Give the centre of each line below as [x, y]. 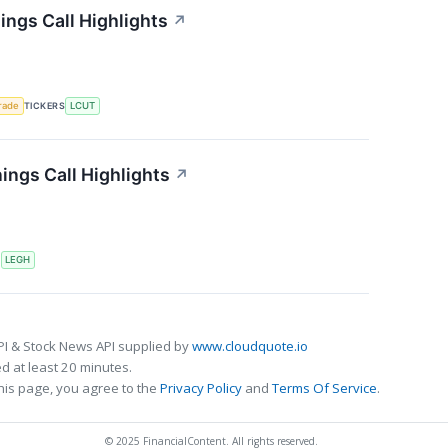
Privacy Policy [201, 387]
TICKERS [45, 106]
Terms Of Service [324, 387]
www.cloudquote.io [250, 345]
